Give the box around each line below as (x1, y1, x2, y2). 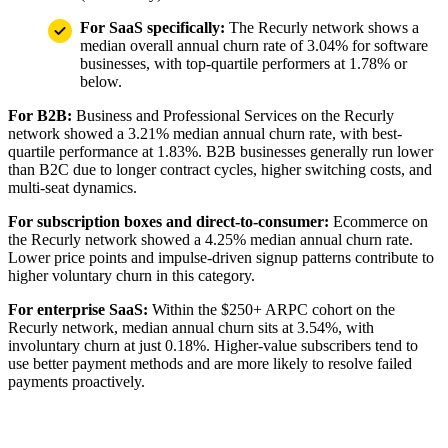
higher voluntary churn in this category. (8, 267, 255, 285)
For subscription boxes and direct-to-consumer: (8, 213, 329, 231)
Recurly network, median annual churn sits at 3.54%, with (8, 319, 374, 337)
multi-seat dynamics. (8, 179, 137, 197)
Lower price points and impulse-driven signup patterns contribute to (8, 249, 434, 267)
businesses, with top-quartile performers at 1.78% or (80, 55, 407, 73)
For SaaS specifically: (80, 19, 225, 37)
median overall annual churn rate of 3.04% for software (80, 37, 428, 55)
